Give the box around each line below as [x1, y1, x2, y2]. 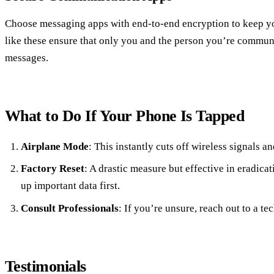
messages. [5, 52, 48, 64]
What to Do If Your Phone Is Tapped [5, 107, 245, 125]
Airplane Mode [20, 140, 89, 152]
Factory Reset [20, 163, 84, 175]
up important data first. [20, 180, 120, 192]
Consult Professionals [20, 202, 119, 214]
